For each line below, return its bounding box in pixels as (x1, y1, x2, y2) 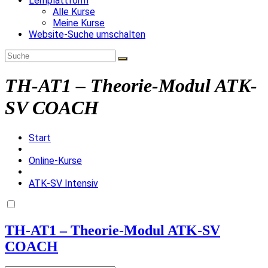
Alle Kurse (53, 5, 95, 17)
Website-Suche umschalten (29, 28, 145, 40)
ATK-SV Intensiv (29, 177, 98, 189)
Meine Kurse (53, 17, 105, 29)
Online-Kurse (29, 154, 82, 166)
